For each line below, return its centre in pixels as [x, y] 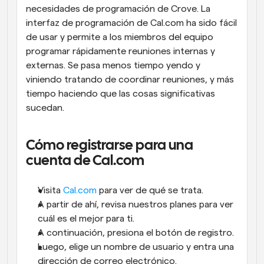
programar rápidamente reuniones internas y [121, 51]
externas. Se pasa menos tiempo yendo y [113, 65]
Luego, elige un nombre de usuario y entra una [136, 247]
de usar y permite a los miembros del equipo [120, 37]
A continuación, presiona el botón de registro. [137, 233]
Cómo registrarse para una [110, 146]
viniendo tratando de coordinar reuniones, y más [130, 80]
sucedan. [45, 108]
